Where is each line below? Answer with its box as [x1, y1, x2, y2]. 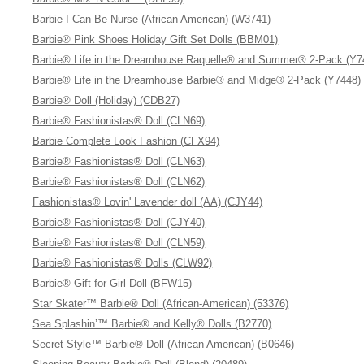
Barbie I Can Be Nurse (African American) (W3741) [32, 13, 271, 25]
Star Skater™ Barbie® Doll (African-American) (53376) [32, 297, 289, 310]
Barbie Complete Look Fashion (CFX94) [32, 135, 220, 147]
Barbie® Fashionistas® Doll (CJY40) [32, 216, 206, 228]
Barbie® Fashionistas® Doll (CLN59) [32, 236, 206, 249]
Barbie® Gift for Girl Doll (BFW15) [32, 277, 193, 289]
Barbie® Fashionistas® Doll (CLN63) [32, 155, 206, 167]
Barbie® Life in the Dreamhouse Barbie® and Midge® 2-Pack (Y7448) [32, 74, 362, 86]
